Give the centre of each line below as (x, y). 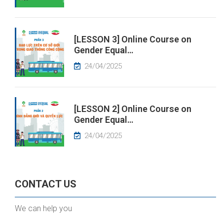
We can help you (43, 208)
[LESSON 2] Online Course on (133, 109)
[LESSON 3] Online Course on (133, 39)
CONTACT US (46, 184)
